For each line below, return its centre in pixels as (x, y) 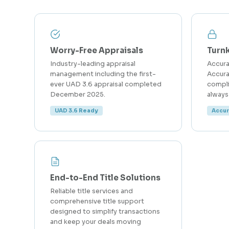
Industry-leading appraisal (93, 64)
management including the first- (103, 74)
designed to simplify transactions (105, 212)
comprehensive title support (97, 201)
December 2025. (78, 95)
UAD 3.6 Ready (77, 111)
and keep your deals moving (96, 222)
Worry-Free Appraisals (97, 50)
